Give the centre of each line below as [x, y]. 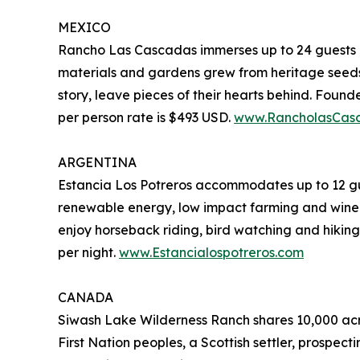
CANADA [86, 298]
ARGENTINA [97, 163]
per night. [88, 253]
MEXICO [84, 28]
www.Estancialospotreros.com [211, 253]
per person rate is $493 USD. [146, 118]
